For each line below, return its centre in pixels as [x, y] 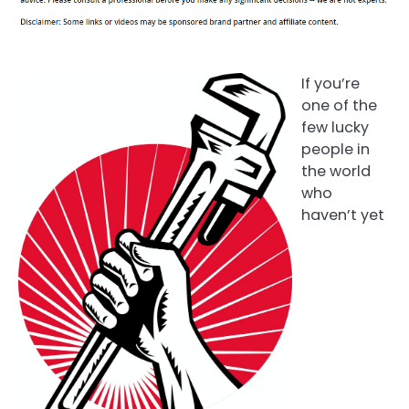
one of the [339, 105]
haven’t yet [343, 215]
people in [336, 149]
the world [336, 171]
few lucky [335, 127]
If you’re [330, 83]
